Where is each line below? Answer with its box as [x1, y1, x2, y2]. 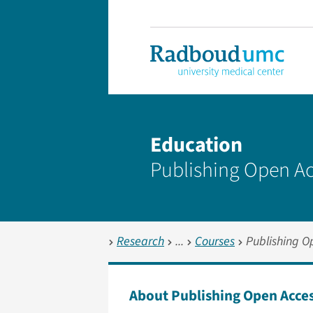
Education [150, 130, 242, 160]
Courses [195, 233, 235, 250]
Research [117, 233, 164, 250]
